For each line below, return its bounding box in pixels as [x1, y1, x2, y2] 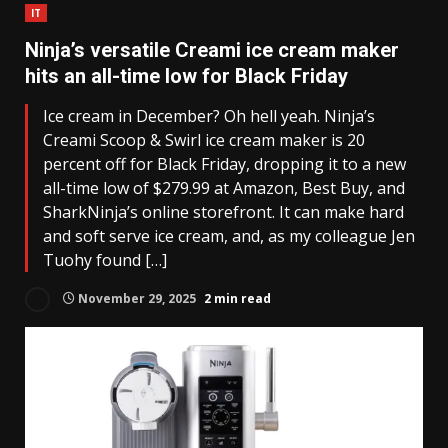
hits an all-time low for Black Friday [25, 64, 348, 88]
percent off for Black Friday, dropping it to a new [43, 153, 406, 175]
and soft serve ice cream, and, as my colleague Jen [43, 225, 415, 247]
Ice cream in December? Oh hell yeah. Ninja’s [43, 105, 375, 127]
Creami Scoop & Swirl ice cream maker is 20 [43, 129, 365, 151]
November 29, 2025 [75, 289, 199, 307]
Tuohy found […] [43, 249, 167, 271]
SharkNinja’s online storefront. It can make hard [43, 201, 404, 223]
